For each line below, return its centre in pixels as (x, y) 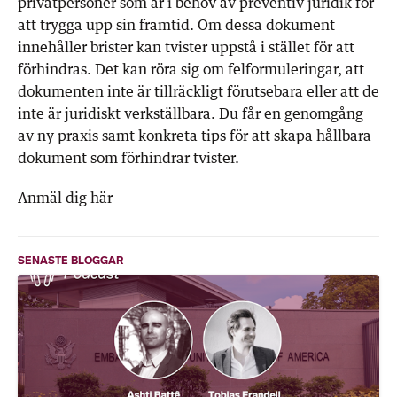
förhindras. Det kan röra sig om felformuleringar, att (191, 69)
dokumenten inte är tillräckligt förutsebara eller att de (198, 91)
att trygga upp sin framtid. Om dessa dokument (176, 24)
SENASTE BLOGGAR (70, 260)
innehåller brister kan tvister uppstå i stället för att (186, 47)
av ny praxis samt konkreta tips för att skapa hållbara (195, 135)
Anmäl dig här (65, 197)
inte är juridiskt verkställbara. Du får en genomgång (191, 113)
